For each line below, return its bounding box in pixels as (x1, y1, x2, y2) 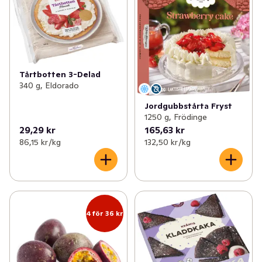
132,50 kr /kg (144, 137, 191, 148)
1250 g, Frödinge (144, 112, 207, 123)
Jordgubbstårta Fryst (144, 101, 232, 112)
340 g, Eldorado (19, 80, 79, 91)
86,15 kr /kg (19, 137, 61, 148)
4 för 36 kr (85, 209, 123, 218)
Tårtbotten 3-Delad (19, 68, 101, 80)
